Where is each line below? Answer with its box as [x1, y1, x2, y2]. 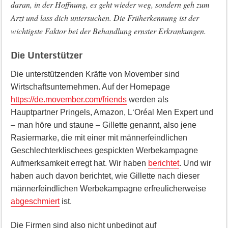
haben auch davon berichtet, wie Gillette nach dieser [10, 172, 199, 180]
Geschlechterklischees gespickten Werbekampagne [10, 146, 198, 155]
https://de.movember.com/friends [10, 95, 127, 104]
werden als [126, 95, 168, 104]
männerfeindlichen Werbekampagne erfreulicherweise [10, 184, 206, 193]
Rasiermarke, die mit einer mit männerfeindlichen [10, 133, 187, 142]
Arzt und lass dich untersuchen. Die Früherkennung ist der [10, 12, 199, 23]
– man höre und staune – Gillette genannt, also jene [10, 121, 196, 129]
